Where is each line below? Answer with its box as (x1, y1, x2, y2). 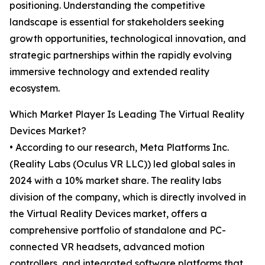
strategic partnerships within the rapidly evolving (9, 49, 232, 62)
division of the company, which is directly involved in (9, 191, 246, 203)
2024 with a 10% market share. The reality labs (9, 174, 221, 187)
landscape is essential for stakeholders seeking (9, 16, 224, 28)
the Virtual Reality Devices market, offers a (9, 208, 207, 220)
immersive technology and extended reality (9, 66, 209, 78)
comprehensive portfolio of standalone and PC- (9, 224, 226, 237)
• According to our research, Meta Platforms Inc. (9, 141, 229, 154)
